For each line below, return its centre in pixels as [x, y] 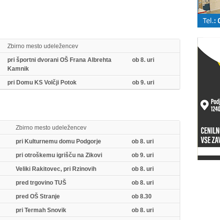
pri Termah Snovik [41, 210]
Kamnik [18, 69]
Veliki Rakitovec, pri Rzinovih [56, 169]
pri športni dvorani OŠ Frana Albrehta [59, 60]
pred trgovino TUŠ [41, 183]
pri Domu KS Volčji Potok [42, 82]
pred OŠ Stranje [38, 196]
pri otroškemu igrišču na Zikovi [59, 155]
